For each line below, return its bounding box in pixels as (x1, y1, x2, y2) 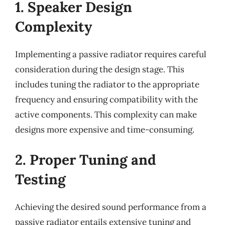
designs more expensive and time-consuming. (15, 124, 194, 135)
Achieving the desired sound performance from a (15, 201, 206, 212)
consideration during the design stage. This (15, 64, 184, 75)
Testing (15, 170, 66, 188)
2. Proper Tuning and (15, 150, 156, 169)
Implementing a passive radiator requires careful (15, 49, 206, 60)
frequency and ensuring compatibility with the (15, 94, 198, 105)
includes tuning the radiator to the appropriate (15, 79, 199, 90)
